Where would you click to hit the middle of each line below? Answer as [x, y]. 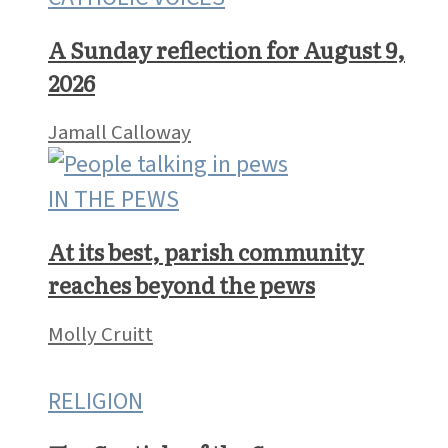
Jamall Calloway [119, 367]
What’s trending [108, 66]
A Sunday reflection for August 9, [226, 285]
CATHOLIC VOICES [136, 232]
